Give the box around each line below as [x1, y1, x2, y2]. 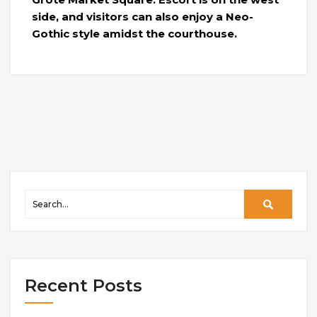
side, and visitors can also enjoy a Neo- [32, 9, 253, 23]
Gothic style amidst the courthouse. [32, 26, 237, 40]
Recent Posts [25, 275, 142, 296]
